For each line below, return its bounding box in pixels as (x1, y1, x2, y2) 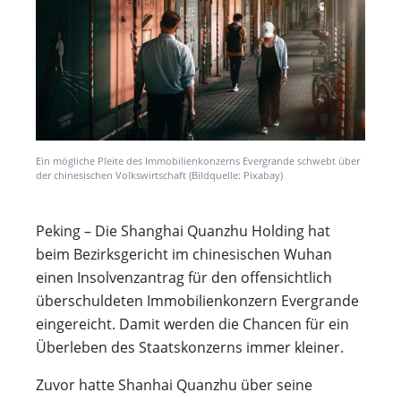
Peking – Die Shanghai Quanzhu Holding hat (36, 221, 330, 242)
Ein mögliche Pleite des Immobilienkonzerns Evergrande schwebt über (36, 154, 360, 168)
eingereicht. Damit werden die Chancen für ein (36, 314, 349, 335)
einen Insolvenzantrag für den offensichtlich (36, 268, 332, 288)
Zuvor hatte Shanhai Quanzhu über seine (36, 375, 312, 396)
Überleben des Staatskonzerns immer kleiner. (36, 337, 344, 358)
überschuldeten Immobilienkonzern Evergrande (36, 291, 359, 311)
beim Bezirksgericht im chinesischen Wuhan (36, 244, 332, 265)
